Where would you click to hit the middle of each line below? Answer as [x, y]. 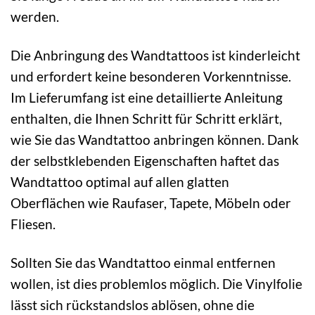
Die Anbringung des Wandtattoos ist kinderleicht [155, 56]
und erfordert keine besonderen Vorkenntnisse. [151, 77]
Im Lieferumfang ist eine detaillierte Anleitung [147, 98]
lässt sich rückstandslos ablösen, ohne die [133, 305]
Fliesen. [33, 224]
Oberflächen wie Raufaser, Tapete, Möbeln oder [151, 203]
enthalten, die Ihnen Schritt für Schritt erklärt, [146, 119]
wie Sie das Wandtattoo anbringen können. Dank [155, 140]
